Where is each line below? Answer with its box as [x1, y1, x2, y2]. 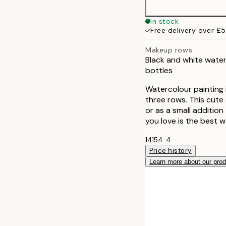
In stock [150, 17, 179, 26]
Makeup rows [145, 45, 193, 54]
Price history [149, 146, 192, 155]
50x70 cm [169, 7, 207, 16]
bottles [145, 65, 173, 76]
